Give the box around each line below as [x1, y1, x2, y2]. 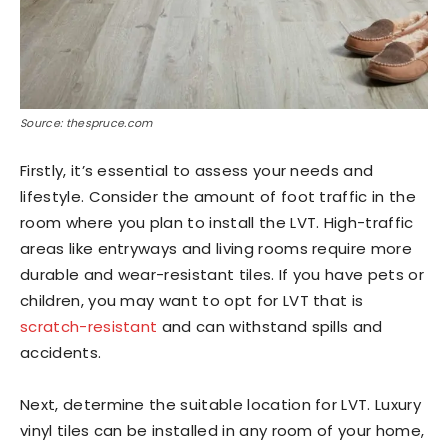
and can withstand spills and [157, 316, 383, 337]
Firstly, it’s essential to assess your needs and [20, 160, 374, 181]
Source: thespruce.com [20, 115, 153, 131]
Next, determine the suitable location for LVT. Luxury [20, 394, 421, 415]
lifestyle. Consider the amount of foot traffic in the [20, 186, 416, 207]
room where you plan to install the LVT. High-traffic [20, 212, 414, 233]
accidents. [20, 342, 102, 363]
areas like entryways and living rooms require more [20, 238, 413, 259]
